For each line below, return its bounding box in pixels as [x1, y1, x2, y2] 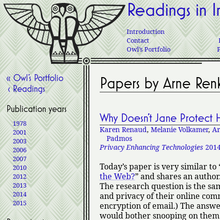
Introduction [127, 27, 165, 36]
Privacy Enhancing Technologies [99, 142, 203, 152]
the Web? [99, 171, 135, 182]
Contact [127, 35, 149, 45]
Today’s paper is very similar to [99, 161, 219, 172]
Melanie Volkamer [150, 125, 208, 135]
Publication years [6, 103, 67, 114]
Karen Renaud [99, 125, 147, 135]
